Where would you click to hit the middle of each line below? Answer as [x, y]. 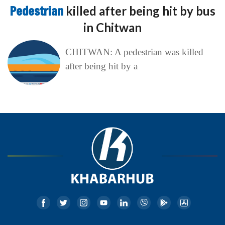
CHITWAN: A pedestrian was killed [134, 52]
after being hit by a [101, 66]
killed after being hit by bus [140, 11]
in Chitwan [113, 27]
